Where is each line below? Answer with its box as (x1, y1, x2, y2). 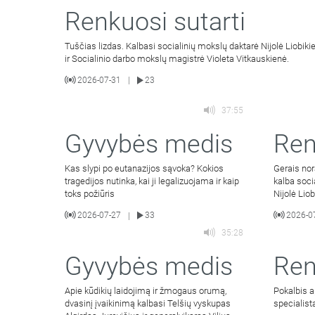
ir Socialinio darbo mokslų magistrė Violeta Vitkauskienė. (65, 53, 289, 64)
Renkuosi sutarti (65, 6, 245, 37)
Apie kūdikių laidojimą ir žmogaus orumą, (65, 285, 226, 297)
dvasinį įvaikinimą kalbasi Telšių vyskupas (65, 298, 231, 309)
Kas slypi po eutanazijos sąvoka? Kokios (65, 162, 224, 174)
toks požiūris (65, 188, 115, 199)
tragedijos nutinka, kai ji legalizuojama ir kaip (65, 175, 239, 186)
